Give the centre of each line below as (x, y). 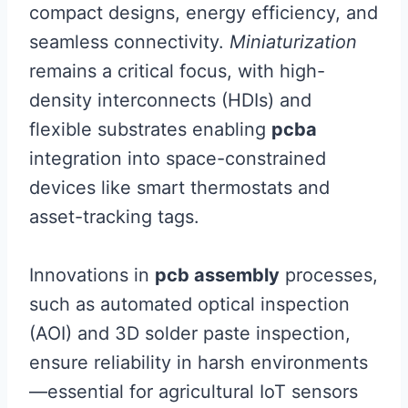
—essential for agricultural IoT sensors (194, 391)
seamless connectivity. (129, 41)
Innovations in (92, 275)
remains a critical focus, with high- (177, 71)
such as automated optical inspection (189, 304)
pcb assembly (217, 275)
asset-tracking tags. (114, 216)
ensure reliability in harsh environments (199, 362)
